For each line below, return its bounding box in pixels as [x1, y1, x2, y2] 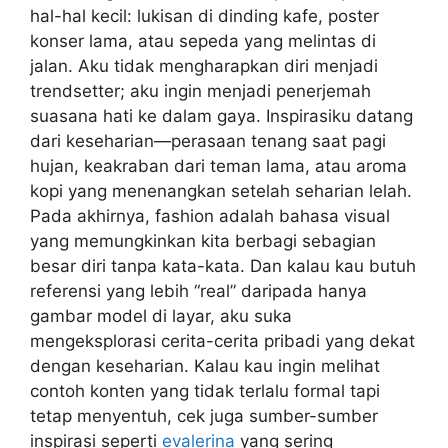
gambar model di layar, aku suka [30, 306, 292, 326]
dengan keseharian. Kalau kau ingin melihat [30, 356, 380, 376]
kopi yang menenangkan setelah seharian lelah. [30, 181, 412, 201]
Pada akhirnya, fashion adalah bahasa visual [30, 206, 390, 226]
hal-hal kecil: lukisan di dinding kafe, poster [30, 6, 379, 26]
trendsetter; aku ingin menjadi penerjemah [30, 81, 371, 101]
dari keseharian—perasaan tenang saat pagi [30, 131, 386, 151]
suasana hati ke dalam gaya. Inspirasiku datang [30, 106, 413, 126]
